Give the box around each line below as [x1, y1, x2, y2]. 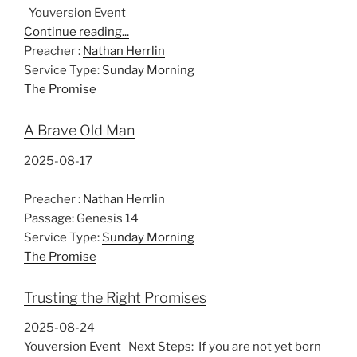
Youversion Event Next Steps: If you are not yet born [24, 339, 321, 355]
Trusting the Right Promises [24, 288, 206, 306]
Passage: [24, 210, 74, 226]
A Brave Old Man [24, 122, 135, 139]
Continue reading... [24, 25, 129, 40]
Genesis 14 [76, 210, 139, 226]
